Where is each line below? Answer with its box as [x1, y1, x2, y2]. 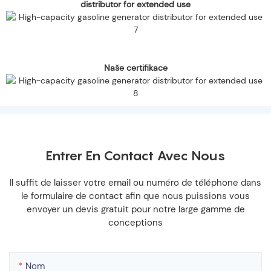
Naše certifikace [103, 62, 168, 73]
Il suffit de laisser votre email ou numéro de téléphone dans [10, 177, 261, 189]
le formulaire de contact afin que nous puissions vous [21, 190, 250, 203]
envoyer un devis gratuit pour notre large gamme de [26, 203, 245, 216]
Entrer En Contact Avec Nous [45, 148, 226, 164]
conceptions [108, 217, 163, 229]
